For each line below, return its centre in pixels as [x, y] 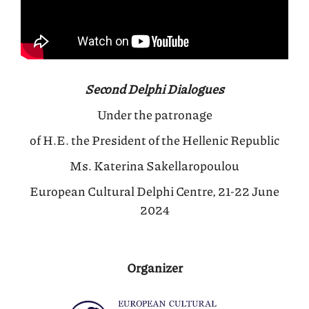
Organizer [154, 267]
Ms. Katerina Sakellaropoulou [154, 165]
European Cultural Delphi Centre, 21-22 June [154, 191]
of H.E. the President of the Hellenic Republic [154, 140]
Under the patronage [154, 114]
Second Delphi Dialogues [154, 89]
